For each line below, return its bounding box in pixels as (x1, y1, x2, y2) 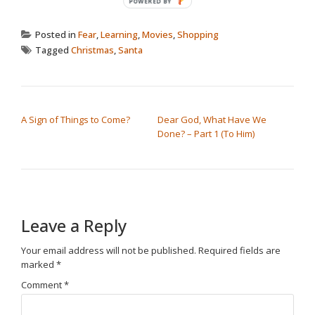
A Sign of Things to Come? (21, 113, 130, 127)
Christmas (71, 44, 114, 57)
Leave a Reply (21, 214, 127, 238)
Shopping (177, 28, 219, 41)
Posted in (35, 28, 78, 41)
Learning (101, 28, 138, 41)
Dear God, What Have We (157, 113, 266, 127)
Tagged (35, 44, 71, 57)
